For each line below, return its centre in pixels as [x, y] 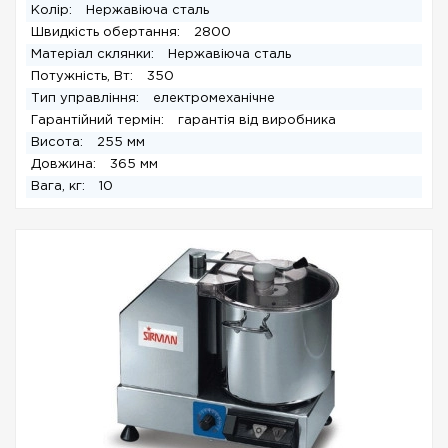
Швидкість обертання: [107, 32]
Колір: [53, 10]
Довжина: [65, 164]
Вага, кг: [60, 186]
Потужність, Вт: [84, 76]
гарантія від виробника [257, 120]
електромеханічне [214, 98]
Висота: [59, 142]
